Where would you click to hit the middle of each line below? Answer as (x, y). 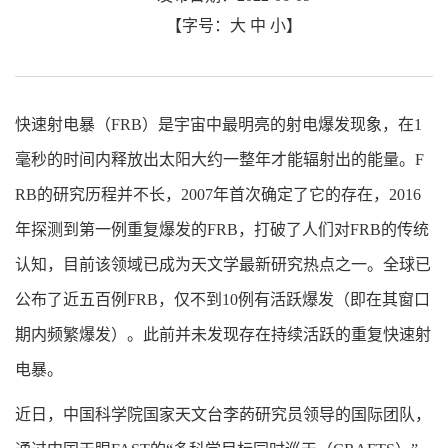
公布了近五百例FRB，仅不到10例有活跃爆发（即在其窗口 (222, 300)
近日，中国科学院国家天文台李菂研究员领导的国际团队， (223, 415)
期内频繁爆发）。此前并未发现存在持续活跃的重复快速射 (223, 335)
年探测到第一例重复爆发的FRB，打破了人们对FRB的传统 (222, 230)
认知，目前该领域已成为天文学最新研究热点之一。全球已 (223, 265)
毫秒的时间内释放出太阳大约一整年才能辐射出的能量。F (219, 160)
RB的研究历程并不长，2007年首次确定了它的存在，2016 (218, 195)
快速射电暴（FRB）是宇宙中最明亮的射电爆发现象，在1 (218, 125)
